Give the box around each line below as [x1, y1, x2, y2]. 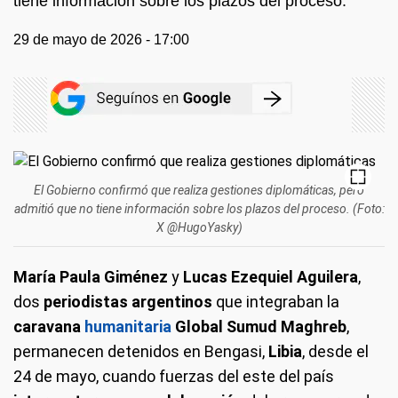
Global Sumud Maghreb [171, 316, 346, 336]
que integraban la [216, 291, 339, 311]
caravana [13, 316, 84, 336]
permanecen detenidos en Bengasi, [13, 341, 268, 361]
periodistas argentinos [44, 291, 216, 311]
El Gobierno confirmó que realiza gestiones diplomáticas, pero [34, 182, 364, 197]
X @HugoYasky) [155, 219, 243, 235]
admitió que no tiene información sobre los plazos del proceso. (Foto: [13, 201, 385, 216]
